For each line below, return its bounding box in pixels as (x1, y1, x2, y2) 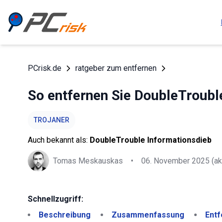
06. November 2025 (141, 156, 210, 166)
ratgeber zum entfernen (75, 63, 157, 73)
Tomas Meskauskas (53, 156, 123, 166)
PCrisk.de (28, 63, 61, 73)
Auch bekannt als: (28, 135, 90, 145)
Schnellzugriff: (28, 194, 83, 204)
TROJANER (34, 116, 69, 124)
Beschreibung (39, 210, 91, 220)
